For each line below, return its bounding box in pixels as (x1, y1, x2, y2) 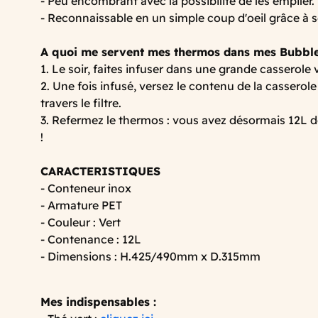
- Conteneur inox (40, 180, 131, 195)
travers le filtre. (40, 95, 121, 110)
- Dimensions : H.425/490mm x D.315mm (40, 248, 261, 263)
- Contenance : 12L (40, 231, 141, 246)
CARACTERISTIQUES (40, 163, 160, 178)
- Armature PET (40, 197, 122, 212)
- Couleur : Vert (40, 214, 121, 229)
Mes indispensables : (40, 294, 160, 309)
